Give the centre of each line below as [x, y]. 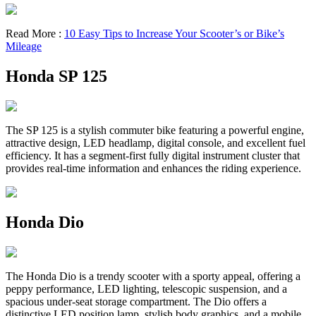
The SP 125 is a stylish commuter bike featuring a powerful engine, [155, 130]
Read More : [35, 34]
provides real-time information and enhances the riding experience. [153, 169]
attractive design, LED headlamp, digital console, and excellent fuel [156, 143]
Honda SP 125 [56, 77]
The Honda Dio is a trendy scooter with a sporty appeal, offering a [153, 276]
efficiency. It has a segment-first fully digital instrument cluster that [153, 156]
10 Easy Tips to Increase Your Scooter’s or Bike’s [174, 34]
